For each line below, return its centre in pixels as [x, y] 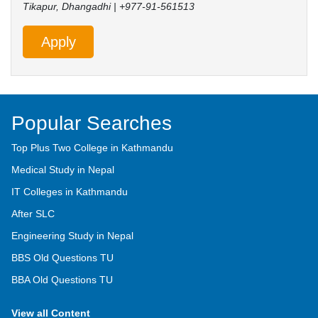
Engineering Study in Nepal [72, 236]
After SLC [33, 214]
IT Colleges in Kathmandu [70, 192]
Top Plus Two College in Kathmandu [92, 148]
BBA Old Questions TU [62, 280]
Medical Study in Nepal [63, 170]
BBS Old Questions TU [62, 258]
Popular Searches [92, 123]
